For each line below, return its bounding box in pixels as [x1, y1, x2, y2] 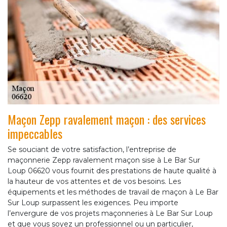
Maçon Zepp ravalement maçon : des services [8, 109, 206, 128]
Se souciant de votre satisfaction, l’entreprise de [8, 144, 176, 154]
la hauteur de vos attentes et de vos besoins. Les [8, 176, 181, 186]
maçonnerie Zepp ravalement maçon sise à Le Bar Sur [8, 155, 200, 165]
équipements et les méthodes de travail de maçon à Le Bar [8, 187, 218, 197]
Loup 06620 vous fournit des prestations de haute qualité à [8, 166, 216, 175]
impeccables [8, 124, 62, 142]
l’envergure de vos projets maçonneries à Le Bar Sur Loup [8, 208, 213, 218]
